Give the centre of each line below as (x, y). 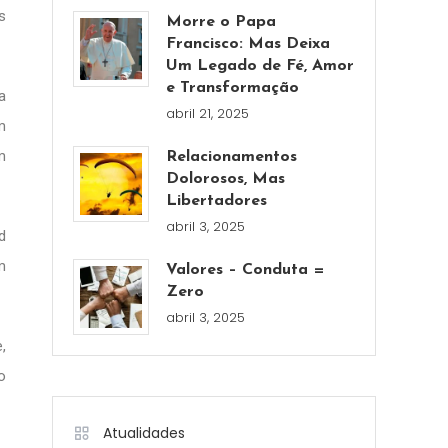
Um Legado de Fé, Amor (260, 66)
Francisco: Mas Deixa (248, 44)
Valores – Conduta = (246, 270)
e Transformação (233, 88)
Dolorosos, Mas (226, 179)
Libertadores (217, 201)
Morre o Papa (221, 22)
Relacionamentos (232, 157)
